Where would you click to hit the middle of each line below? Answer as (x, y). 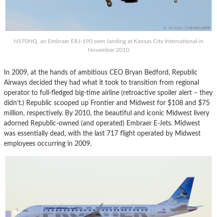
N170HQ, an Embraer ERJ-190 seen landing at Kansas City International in (108, 41)
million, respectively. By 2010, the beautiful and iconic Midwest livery (107, 113)
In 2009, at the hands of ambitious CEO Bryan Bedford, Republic (101, 72)
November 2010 (108, 50)
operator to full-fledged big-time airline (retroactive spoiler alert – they (108, 93)
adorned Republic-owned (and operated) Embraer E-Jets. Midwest (102, 123)
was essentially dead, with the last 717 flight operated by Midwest (102, 133)
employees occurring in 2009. (48, 144)
